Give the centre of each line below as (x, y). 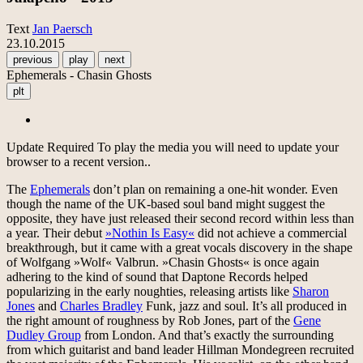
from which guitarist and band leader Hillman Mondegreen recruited (180, 349)
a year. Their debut (56, 233)
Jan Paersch (62, 28)
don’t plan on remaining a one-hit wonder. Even (214, 189)
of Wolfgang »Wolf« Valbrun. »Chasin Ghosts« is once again (163, 262)
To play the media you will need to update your (216, 147)
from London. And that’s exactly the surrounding (207, 335)
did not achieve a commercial (271, 233)
